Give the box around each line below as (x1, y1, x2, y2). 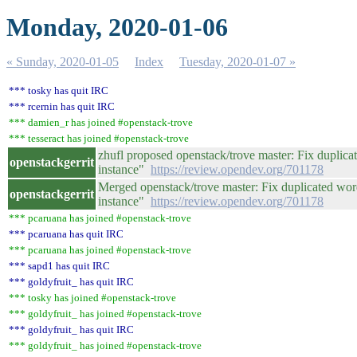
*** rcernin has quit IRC (9, 100, 115, 112)
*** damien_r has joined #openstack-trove (9, 116, 193, 128)
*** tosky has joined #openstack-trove (9, 292, 176, 304)
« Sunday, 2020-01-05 (6, 55, 119, 69)
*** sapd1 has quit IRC (9, 260, 110, 272)
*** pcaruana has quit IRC (9, 228, 124, 240)
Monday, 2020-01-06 (6, 13, 228, 41)
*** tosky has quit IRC (9, 84, 108, 96)
